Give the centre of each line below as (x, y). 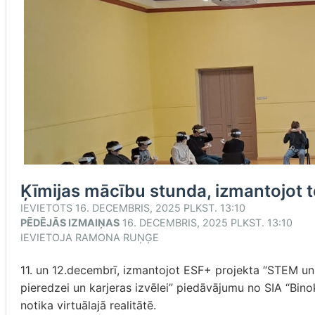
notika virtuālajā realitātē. (88, 305)
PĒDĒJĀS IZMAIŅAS (70, 223)
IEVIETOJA (48, 237)
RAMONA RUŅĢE (117, 237)
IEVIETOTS (48, 208)
